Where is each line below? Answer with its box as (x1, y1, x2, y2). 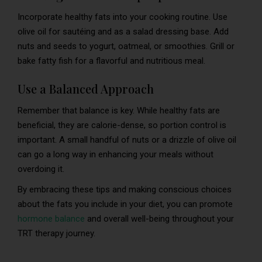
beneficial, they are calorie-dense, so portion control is (18, 120, 226, 131)
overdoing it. (18, 164, 64, 175)
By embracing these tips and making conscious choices (18, 184, 232, 195)
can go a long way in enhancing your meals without (18, 149, 213, 160)
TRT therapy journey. (18, 228, 95, 239)
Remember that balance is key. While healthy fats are (18, 105, 220, 116)
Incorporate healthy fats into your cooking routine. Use (18, 12, 227, 23)
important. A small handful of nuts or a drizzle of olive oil (18, 135, 236, 146)
